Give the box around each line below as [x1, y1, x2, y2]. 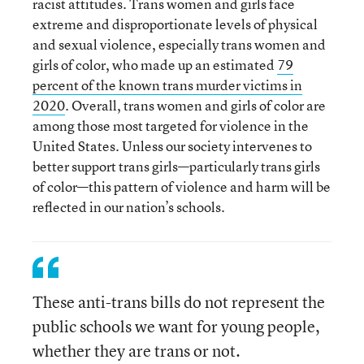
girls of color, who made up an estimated [32, 54, 277, 74]
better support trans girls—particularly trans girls [32, 156, 320, 175]
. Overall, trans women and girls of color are [65, 95, 326, 115]
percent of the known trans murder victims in [32, 75, 302, 94]
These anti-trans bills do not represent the [32, 290, 325, 313]
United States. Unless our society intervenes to [32, 136, 312, 155]
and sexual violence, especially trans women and [32, 34, 326, 54]
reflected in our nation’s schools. [32, 197, 225, 216]
